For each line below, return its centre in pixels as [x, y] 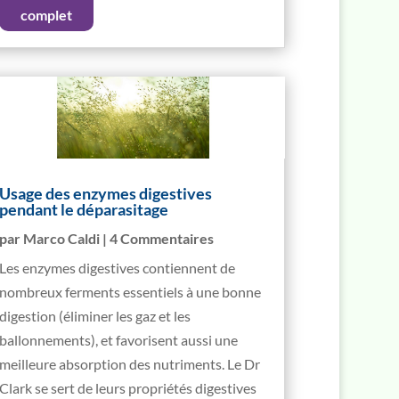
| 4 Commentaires [157, 239]
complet [46, 14]
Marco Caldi [62, 239]
